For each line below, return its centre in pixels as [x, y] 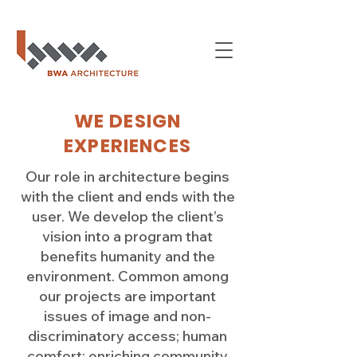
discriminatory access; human [127, 336]
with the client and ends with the [127, 196]
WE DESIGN [127, 121]
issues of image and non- [127, 316]
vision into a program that [127, 236]
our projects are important [127, 296]
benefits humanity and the [127, 256]
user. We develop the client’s [127, 216]
